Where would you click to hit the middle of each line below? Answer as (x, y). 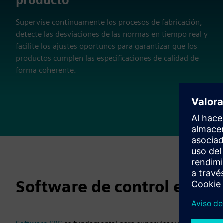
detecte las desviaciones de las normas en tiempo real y (112, 34)
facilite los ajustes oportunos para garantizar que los (107, 46)
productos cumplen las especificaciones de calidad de (107, 58)
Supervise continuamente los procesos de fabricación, (109, 22)
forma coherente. (46, 70)
